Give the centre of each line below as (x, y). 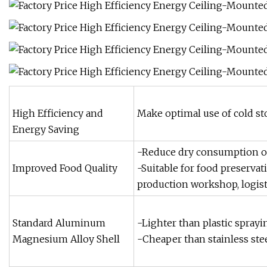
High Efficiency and (58, 114)
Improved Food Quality (65, 168)
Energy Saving (46, 130)
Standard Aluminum (59, 223)
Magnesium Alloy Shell (66, 239)
